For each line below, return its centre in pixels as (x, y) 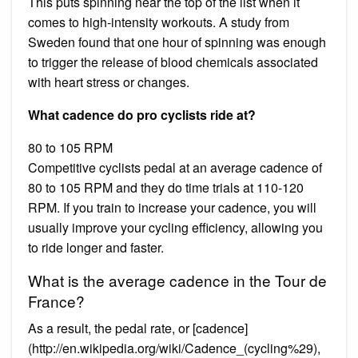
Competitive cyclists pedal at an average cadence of (175, 167)
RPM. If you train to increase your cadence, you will (172, 207)
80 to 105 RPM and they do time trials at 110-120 (166, 187)
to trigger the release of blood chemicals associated (173, 62)
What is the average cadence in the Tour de (177, 280)
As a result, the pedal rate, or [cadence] (138, 328)
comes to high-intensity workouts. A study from (159, 22)
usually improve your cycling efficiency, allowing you (175, 227)
